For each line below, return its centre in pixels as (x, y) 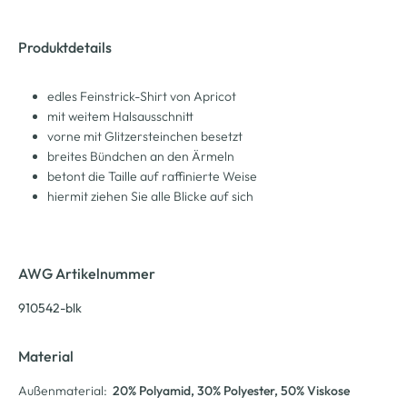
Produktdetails (65, 47)
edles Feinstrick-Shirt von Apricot (142, 96)
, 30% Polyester (233, 391)
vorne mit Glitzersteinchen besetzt (145, 136)
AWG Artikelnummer (87, 273)
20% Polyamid (152, 391)
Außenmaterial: (63, 391)
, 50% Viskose (312, 391)
